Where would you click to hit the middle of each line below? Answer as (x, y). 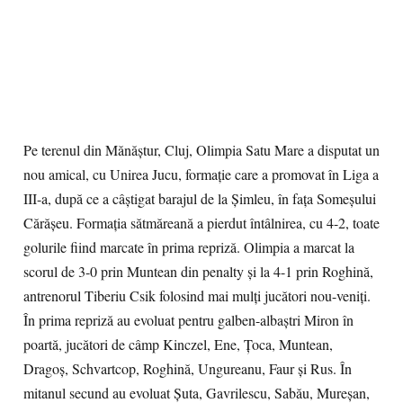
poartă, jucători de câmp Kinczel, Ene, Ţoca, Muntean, (178, 345)
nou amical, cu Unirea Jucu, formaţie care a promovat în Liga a (201, 175)
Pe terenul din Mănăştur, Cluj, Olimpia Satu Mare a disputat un (201, 150)
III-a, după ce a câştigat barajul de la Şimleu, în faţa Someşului (200, 199)
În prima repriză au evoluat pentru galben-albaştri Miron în (188, 320)
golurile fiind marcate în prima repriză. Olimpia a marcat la (189, 247)
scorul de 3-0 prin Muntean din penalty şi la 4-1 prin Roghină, (198, 272)
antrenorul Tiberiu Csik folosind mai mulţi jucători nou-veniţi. (197, 296)
